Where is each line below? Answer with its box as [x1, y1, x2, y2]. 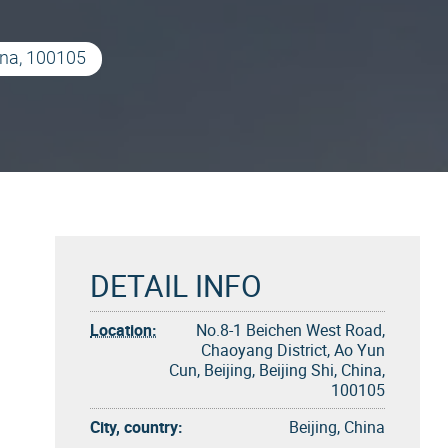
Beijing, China [289, 416, 385, 438]
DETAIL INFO [90, 265, 262, 306]
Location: [90, 319, 157, 341]
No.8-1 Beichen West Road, [196, 319, 385, 341]
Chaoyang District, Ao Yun [201, 339, 385, 361]
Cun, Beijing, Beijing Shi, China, [169, 359, 385, 381]
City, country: [90, 416, 183, 438]
